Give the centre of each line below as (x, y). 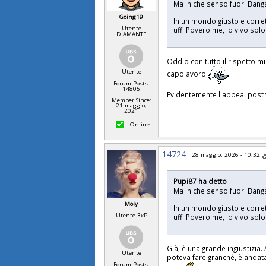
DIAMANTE (131, 34)
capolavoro (188, 73)
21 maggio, (132, 105)
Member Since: (131, 100)
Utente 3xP (131, 215)
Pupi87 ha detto (200, 181)
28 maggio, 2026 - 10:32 (226, 154)
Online (139, 124)
